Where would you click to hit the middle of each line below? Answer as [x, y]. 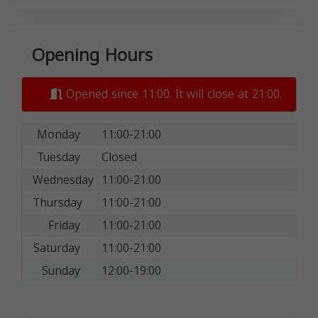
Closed [119, 157]
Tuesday [58, 157]
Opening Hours [92, 55]
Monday [58, 134]
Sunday [61, 270]
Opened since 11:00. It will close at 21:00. [172, 94]
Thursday [57, 202]
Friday [64, 225]
